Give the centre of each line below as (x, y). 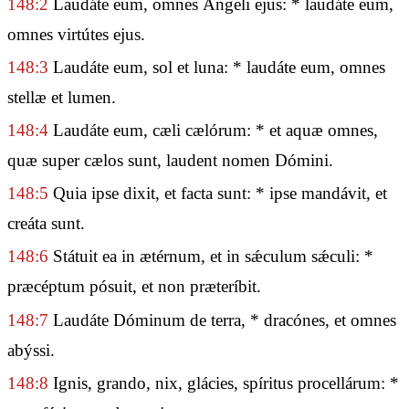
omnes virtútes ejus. (76, 34)
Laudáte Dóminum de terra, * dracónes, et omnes (222, 320)
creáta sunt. (46, 224)
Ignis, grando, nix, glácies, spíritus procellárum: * (224, 383)
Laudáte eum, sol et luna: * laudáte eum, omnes (217, 67)
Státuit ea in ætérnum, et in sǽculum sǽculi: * (211, 257)
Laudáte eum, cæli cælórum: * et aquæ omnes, (213, 130)
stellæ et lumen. (62, 97)
